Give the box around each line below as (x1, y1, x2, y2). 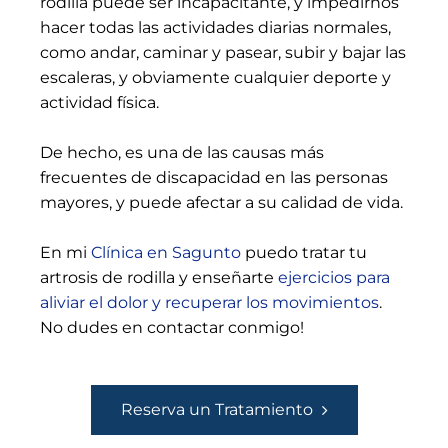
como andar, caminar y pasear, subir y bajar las (40, 43, 406, 63)
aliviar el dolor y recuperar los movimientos (40, 293, 379, 313)
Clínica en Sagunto (91, 243, 241, 263)
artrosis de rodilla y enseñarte (40, 268, 278, 288)
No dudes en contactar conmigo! (40, 318, 304, 338)
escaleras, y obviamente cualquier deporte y (40, 68, 391, 88)
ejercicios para (278, 268, 390, 288)
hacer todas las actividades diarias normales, (40, 18, 391, 38)
